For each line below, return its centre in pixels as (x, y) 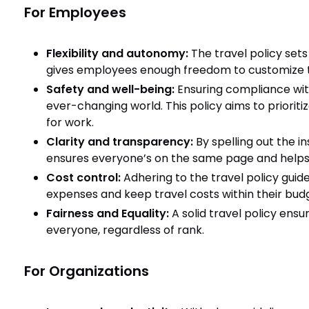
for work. (70, 122)
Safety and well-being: (110, 89)
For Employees (75, 12)
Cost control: (83, 178)
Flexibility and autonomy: (118, 53)
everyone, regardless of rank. (125, 230)
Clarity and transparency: (119, 142)
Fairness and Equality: (109, 213)
